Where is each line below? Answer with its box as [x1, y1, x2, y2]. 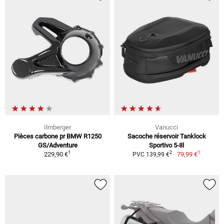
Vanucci [155, 123, 178, 131]
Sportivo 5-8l [149, 141, 184, 149]
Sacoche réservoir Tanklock [127, 132, 206, 140]
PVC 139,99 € [132, 150, 170, 158]
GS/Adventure [37, 141, 77, 149]
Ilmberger [44, 123, 71, 131]
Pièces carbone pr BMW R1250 [13, 132, 101, 140]
